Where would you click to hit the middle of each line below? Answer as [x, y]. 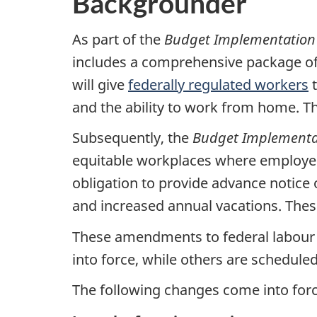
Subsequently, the [132, 138]
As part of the [118, 39]
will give [100, 84]
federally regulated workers [218, 84]
